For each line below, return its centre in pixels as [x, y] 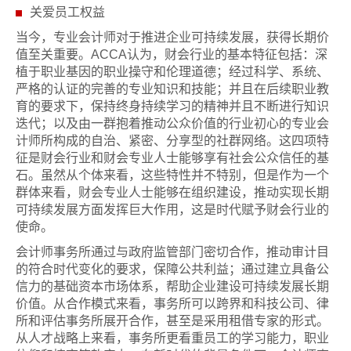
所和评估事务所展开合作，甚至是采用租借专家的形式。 [172, 320]
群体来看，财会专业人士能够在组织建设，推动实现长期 [172, 192]
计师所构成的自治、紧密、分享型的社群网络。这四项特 [172, 140]
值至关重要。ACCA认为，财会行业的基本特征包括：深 [172, 54]
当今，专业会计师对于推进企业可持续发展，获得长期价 [172, 37]
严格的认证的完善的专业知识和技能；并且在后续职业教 [172, 89]
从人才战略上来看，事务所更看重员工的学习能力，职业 [172, 338]
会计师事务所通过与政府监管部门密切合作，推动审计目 [172, 251]
